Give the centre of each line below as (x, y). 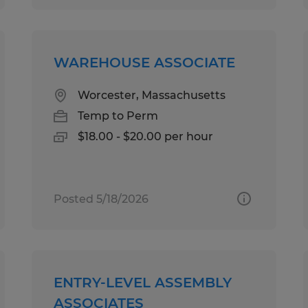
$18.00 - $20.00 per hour (146, 136)
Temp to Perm (118, 115)
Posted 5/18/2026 (101, 199)
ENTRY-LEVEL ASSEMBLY (143, 282)
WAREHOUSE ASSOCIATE (145, 62)
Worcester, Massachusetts (152, 95)
